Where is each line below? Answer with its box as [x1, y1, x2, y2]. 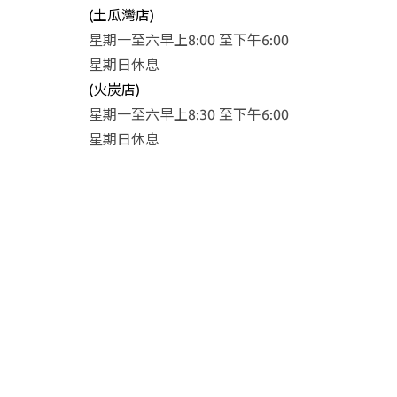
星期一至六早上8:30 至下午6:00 [89, 106, 289, 123]
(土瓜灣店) [89, 7, 154, 24]
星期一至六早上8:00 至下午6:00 [89, 32, 289, 49]
